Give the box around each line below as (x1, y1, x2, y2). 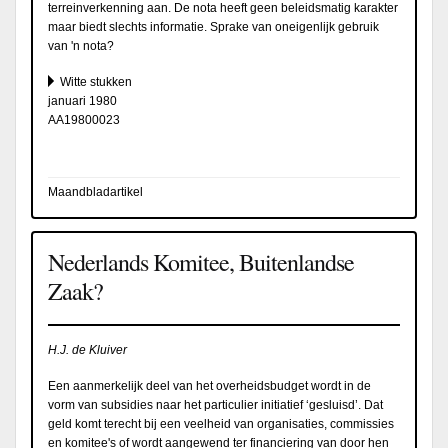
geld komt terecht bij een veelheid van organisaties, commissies (48, 416, 394, 431)
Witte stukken (60, 74, 132, 89)
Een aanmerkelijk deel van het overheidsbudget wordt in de (48, 378, 371, 393)
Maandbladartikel (48, 184, 143, 199)
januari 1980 (48, 93, 117, 108)
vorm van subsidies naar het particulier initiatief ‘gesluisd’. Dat (48, 397, 383, 412)
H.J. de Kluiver (48, 342, 127, 357)
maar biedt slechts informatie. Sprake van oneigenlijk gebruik (48, 19, 379, 34)
